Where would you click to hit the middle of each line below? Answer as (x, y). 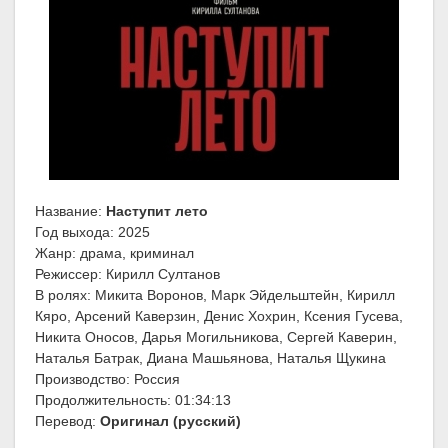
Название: (70, 211)
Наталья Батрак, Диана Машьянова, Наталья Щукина (210, 358)
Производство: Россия (107, 379)
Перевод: (67, 421)
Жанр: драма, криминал (114, 253)
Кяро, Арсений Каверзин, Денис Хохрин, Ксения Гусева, (219, 316)
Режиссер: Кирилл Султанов (127, 274)
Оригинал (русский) (170, 421)
